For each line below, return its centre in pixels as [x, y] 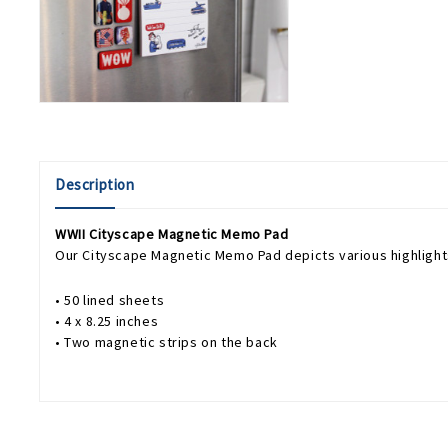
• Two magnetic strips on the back [166, 342]
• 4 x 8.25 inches [107, 321]
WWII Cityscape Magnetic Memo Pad [172, 234]
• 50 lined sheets [110, 300]
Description [95, 185]
